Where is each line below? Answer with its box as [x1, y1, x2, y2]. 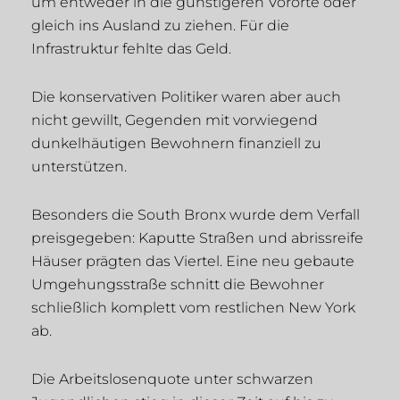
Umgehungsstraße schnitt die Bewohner [31, 276, 324, 294]
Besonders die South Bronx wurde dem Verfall [31, 206, 360, 224]
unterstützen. [31, 158, 127, 176]
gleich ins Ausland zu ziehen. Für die [31, 17, 289, 35]
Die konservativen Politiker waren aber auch [31, 88, 341, 106]
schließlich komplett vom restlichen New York [31, 299, 355, 317]
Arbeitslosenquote [59, 371, 190, 388]
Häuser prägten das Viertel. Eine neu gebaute [31, 253, 354, 271]
